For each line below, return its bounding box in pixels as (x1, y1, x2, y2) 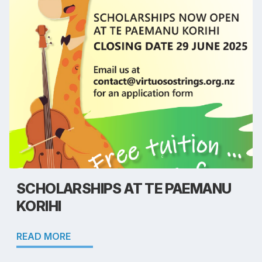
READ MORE (16, 230, 71, 243)
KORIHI (16, 198, 61, 215)
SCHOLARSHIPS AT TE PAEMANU (16, 180, 232, 198)
